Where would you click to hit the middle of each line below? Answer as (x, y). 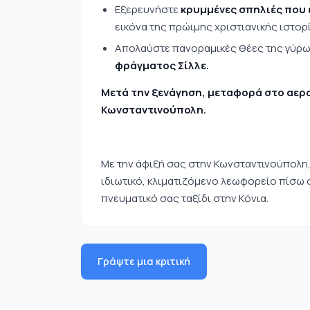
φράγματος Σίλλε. (162, 65)
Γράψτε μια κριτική (144, 261)
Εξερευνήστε (148, 9)
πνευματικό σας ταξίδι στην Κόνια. (185, 198)
